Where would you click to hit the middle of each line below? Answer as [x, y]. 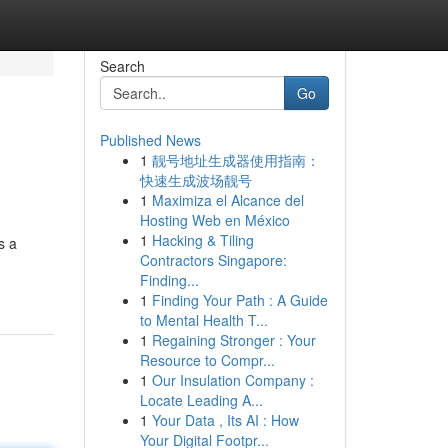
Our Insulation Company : [232, 380]
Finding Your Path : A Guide [239, 300]
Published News [150, 140]
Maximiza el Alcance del [227, 200]
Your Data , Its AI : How [225, 420]
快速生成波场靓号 [195, 180]
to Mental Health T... [203, 320]
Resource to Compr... [207, 360]
